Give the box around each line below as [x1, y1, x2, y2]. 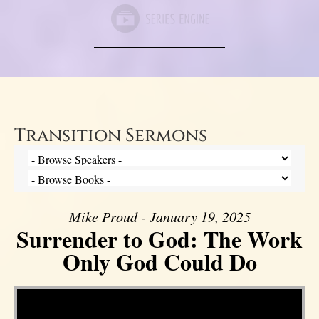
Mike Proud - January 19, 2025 [68, 207, 251, 226]
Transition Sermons [14, 124, 207, 148]
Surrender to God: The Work [16, 222, 303, 256]
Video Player [16, 281, 51, 296]
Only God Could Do [62, 245, 257, 279]
